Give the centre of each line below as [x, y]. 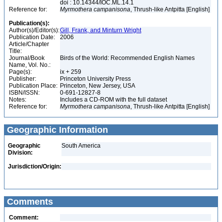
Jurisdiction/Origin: [35, 166]
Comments [29, 202]
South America [81, 146]
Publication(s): [29, 23]
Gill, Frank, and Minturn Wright [101, 30]
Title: [15, 51]
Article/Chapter [29, 44]
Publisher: [23, 79]
